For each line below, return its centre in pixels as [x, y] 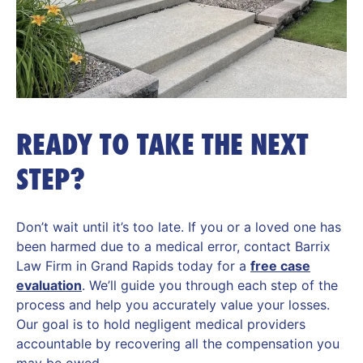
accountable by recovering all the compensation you [178, 344]
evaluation [49, 286]
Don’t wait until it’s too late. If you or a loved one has [179, 227]
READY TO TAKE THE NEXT [162, 145]
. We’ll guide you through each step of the [210, 286]
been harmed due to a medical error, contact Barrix [173, 247]
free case [280, 266]
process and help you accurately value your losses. [173, 305]
